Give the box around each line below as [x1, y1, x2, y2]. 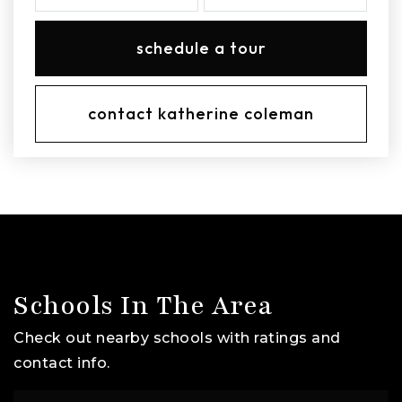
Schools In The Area [13, 288, 274, 323]
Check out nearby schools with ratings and [13, 328, 341, 346]
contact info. [13, 354, 110, 371]
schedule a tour [135, 37, 267, 58]
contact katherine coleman [88, 102, 314, 124]
